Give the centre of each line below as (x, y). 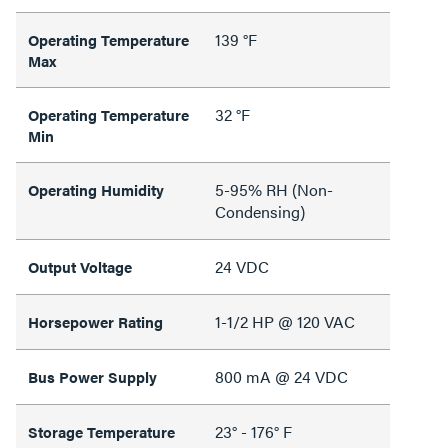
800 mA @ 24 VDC (281, 376)
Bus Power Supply (92, 376)
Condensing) (260, 211)
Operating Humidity (96, 189)
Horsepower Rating (95, 321)
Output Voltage (80, 266)
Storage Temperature (101, 431)
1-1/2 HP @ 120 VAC (285, 321)
